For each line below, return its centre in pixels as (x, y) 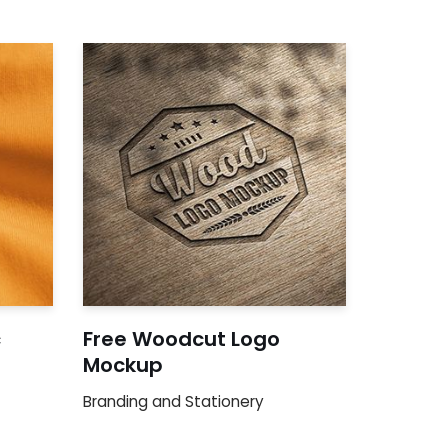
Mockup (123, 364)
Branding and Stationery (174, 401)
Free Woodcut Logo (182, 338)
